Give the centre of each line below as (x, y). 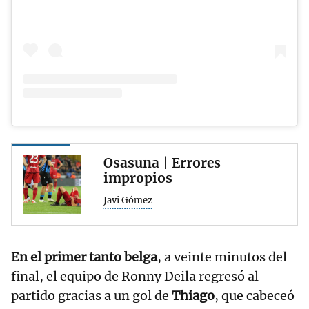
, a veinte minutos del (222, 257)
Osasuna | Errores (162, 162)
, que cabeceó (255, 295)
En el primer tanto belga (84, 257)
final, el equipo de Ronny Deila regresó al (135, 276)
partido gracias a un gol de (91, 295)
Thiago (193, 295)
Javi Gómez (128, 200)
